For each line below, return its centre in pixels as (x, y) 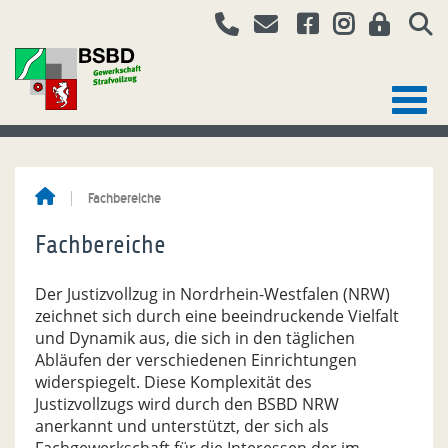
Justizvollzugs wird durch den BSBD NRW (187, 404)
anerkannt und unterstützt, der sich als (182, 426)
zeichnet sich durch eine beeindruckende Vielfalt (217, 316)
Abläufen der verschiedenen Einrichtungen (196, 360)
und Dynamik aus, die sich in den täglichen (195, 338)
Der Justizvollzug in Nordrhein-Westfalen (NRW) (212, 294)
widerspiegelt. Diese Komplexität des (173, 382)
